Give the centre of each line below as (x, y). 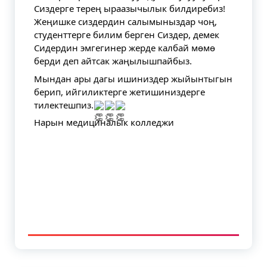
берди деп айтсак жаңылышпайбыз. (113, 61)
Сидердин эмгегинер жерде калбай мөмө (125, 48)
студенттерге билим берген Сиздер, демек (127, 35)
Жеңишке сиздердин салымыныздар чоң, (125, 21)
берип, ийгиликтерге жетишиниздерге (119, 91)
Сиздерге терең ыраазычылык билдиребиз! (130, 8)
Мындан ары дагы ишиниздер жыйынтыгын (133, 78)
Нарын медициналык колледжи (104, 122)
